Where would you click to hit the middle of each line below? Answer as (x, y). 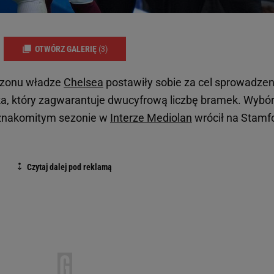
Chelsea (83, 83)
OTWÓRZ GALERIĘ (67, 49)
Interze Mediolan (151, 118)
